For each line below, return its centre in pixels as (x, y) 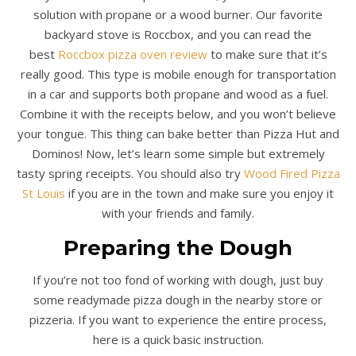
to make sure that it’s (267, 54)
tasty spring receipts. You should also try (130, 174)
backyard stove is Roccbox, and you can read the (178, 35)
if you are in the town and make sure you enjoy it (199, 193)
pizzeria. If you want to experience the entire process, (178, 320)
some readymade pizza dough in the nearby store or (178, 300)
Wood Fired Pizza (292, 174)
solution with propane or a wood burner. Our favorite (178, 15)
